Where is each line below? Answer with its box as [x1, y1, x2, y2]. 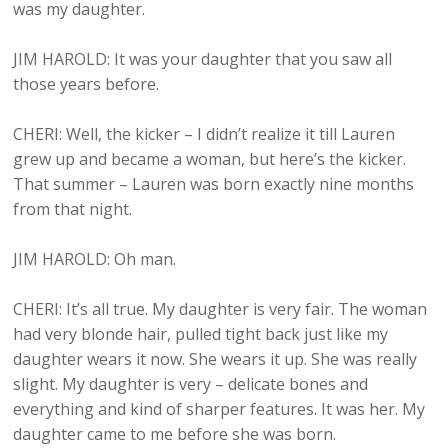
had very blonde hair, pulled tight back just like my [13, 323, 389, 346]
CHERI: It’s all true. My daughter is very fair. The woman [13, 298, 428, 321]
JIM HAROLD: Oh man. [13, 248, 177, 271]
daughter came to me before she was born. [13, 423, 337, 446]
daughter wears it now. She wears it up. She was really [13, 348, 418, 371]
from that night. [13, 198, 133, 221]
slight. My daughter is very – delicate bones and [13, 373, 369, 396]
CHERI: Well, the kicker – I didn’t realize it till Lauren [13, 123, 396, 146]
